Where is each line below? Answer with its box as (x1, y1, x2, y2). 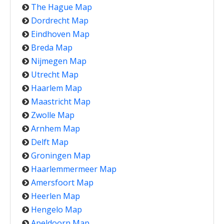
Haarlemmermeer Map (31, 163, 116, 175)
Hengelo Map (31, 204, 82, 215)
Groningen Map (31, 150, 90, 161)
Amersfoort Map (31, 177, 93, 188)
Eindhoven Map (31, 28, 89, 40)
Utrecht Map (31, 69, 78, 80)
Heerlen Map (31, 190, 80, 202)
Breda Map (31, 42, 72, 53)
